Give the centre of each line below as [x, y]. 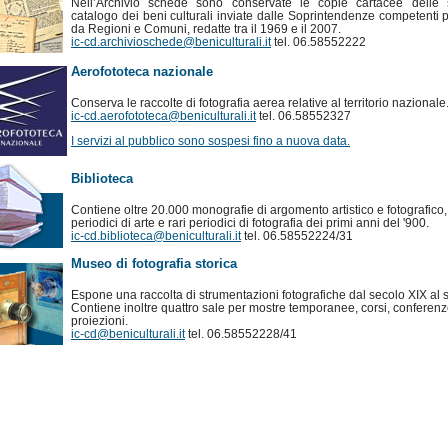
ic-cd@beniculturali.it [128, 334]
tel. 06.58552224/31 [297, 236]
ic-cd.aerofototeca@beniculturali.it [163, 116]
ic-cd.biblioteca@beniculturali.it [156, 236]
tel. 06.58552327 [303, 116]
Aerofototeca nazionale [142, 71]
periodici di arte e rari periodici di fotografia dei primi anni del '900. [250, 223]
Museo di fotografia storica [154, 263]
